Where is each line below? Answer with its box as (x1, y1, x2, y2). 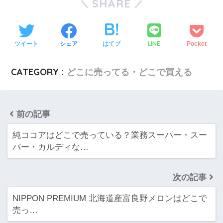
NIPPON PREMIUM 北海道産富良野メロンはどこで (12, 193, 207, 204)
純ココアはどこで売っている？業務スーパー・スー (12, 130, 207, 140)
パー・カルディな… (12, 142, 89, 152)
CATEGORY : (11, 66, 64, 78)
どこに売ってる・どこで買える (67, 66, 193, 78)
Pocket (187, 40, 207, 47)
